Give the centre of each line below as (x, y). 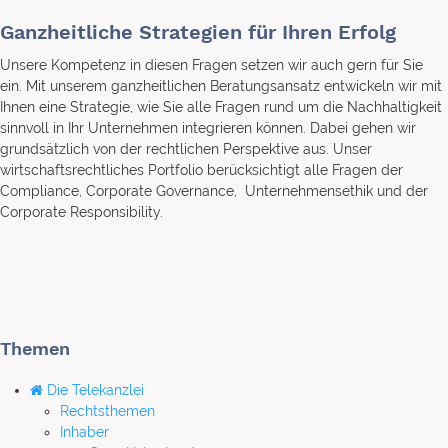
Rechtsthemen (107, 411)
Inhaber (84, 432)
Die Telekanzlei (94, 390)
